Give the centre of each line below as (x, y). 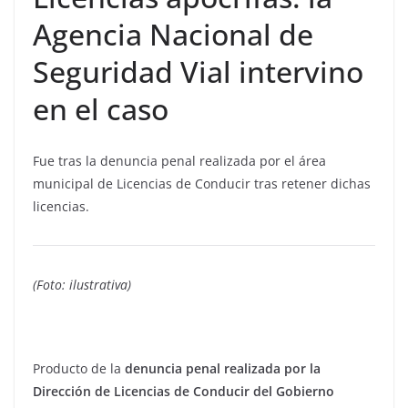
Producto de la (79, 368)
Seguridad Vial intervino (198, 71)
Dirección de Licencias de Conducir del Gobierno (184, 391)
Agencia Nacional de (173, 34)
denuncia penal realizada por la (223, 368)
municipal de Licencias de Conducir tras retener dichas (202, 183)
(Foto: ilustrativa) (82, 284)
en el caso (101, 108)
